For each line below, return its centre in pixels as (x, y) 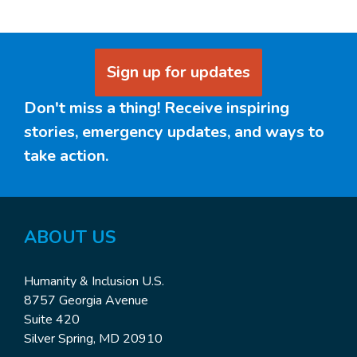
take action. (66, 156)
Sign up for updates (178, 73)
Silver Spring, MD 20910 (93, 339)
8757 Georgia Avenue (86, 301)
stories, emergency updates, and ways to (174, 132)
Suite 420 (52, 320)
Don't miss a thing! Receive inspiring (157, 108)
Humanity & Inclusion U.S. (94, 282)
